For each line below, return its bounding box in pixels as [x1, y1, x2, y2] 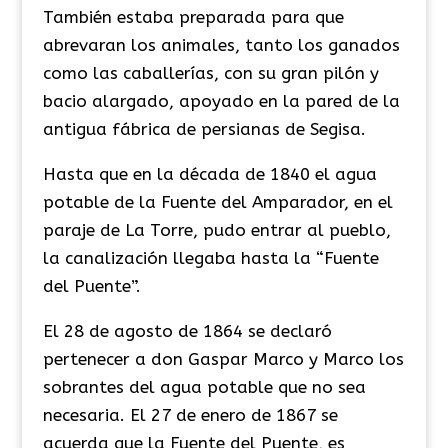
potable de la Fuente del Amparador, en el [42, 191, 393, 212]
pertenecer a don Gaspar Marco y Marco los [42, 348, 404, 369]
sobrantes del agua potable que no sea [42, 376, 366, 397]
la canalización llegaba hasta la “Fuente [42, 247, 379, 268]
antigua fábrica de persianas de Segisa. [42, 118, 366, 139]
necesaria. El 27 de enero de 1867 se [42, 404, 338, 425]
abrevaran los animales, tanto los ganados [42, 34, 400, 55]
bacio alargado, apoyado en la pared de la [42, 90, 400, 111]
